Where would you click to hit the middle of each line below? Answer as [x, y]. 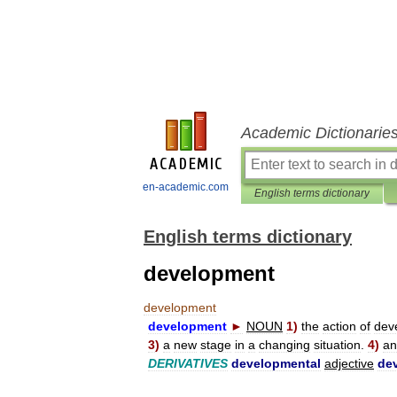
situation [337, 345]
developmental [276, 363]
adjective [349, 363]
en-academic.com [186, 187]
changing [284, 345]
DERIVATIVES [188, 363]
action [339, 326]
